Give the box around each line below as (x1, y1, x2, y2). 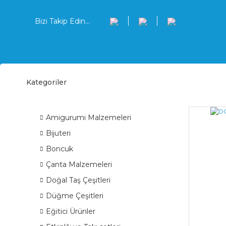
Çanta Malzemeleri (46, 160, 112, 169)
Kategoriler (26, 77, 67, 87)
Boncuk (46, 144, 73, 153)
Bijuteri (46, 129, 71, 138)
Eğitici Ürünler (46, 207, 95, 216)
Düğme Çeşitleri (46, 191, 103, 200)
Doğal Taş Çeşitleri (46, 176, 110, 185)
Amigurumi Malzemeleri (46, 113, 131, 122)
